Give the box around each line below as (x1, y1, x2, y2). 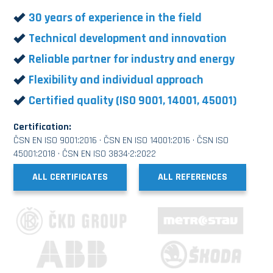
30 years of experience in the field (29, 10, 202, 26)
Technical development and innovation (29, 30, 227, 47)
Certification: (13, 121, 72, 134)
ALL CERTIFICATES (32, 171, 108, 184)
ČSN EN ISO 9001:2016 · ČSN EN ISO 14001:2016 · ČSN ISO (13, 134, 229, 147)
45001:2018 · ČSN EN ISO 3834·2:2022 (13, 147, 157, 161)
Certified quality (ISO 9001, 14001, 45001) (29, 93, 238, 109)
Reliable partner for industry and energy (29, 51, 235, 68)
